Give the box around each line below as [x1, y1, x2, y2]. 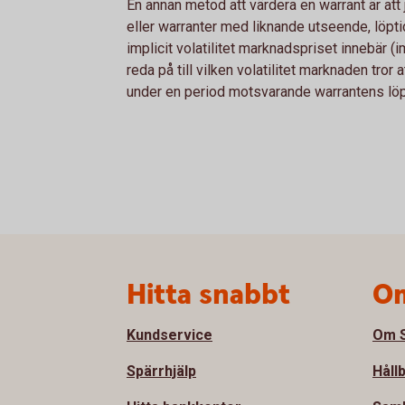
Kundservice [127, 326, 212, 344]
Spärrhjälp [127, 363, 196, 380]
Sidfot [29, 270, 108, 305]
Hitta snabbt [127, 276, 290, 315]
